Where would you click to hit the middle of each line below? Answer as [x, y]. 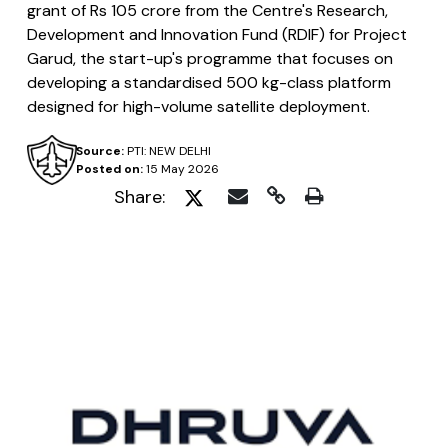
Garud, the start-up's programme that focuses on [210, 58]
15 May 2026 [180, 169]
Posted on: [109, 169]
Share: [139, 197]
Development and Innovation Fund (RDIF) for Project [217, 34]
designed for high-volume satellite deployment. [198, 106]
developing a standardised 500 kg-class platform [209, 82]
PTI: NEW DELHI [167, 151]
